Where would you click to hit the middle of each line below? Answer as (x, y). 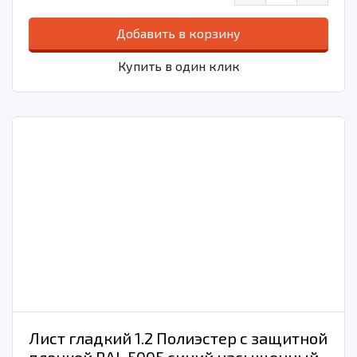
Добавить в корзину (178, 33)
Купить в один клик (178, 66)
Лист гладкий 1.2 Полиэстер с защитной (178, 338)
